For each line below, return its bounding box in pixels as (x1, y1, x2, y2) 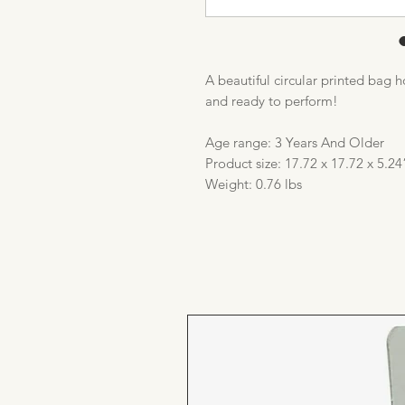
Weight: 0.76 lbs (205, 175, 302, 193)
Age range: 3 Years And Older (205, 134, 384, 152)
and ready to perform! (205, 92, 338, 110)
